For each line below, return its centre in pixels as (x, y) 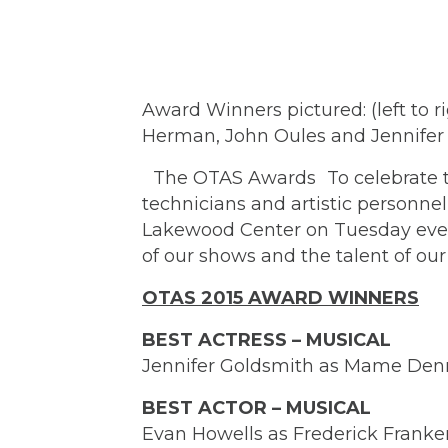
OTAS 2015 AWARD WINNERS (280, 298)
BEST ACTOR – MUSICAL (256, 408)
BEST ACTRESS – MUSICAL (266, 340)
